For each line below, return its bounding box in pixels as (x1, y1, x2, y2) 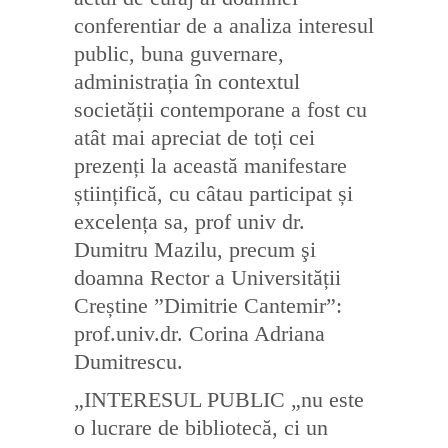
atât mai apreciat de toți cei (74, 125, 315, 150)
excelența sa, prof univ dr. (74, 209, 305, 234)
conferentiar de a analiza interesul (74, 13, 374, 38)
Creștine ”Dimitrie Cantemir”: (74, 293, 342, 318)
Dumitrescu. (74, 349, 183, 374)
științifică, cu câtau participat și (74, 181, 353, 206)
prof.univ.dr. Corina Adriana (74, 321, 325, 346)
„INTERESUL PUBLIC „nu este (74, 387, 364, 412)
